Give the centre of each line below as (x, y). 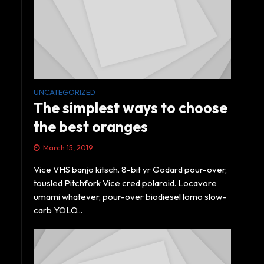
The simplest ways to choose (130, 108)
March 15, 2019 (67, 148)
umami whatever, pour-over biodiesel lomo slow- (130, 197)
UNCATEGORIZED (64, 92)
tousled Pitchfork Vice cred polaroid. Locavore (125, 183)
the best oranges (90, 127)
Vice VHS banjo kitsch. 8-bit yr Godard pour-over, (130, 170)
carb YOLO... (58, 210)
